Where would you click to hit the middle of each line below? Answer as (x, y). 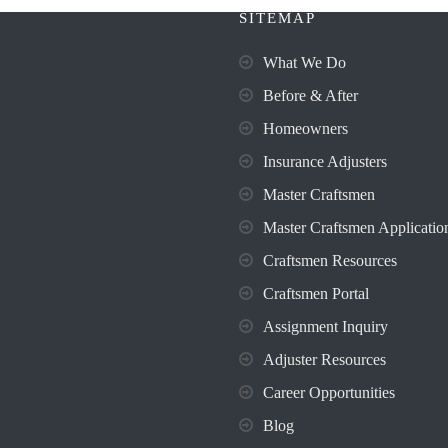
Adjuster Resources (324, 359)
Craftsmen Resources (330, 260)
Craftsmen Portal (316, 293)
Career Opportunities (329, 392)
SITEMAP (277, 18)
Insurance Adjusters (325, 161)
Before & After (310, 95)
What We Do (304, 62)
